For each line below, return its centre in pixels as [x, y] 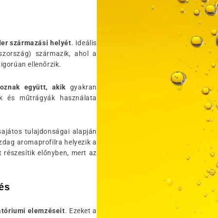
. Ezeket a [81, 211]
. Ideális [84, 43]
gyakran [81, 87]
